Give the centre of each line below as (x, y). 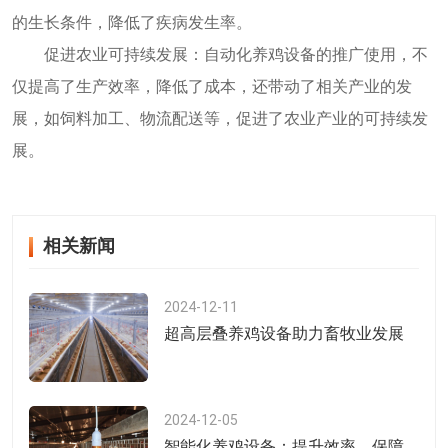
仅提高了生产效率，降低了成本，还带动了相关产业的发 (212, 86)
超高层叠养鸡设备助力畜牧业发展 (284, 333)
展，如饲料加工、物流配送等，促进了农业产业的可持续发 (220, 118)
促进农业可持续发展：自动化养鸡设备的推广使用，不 (236, 54)
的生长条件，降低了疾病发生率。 (132, 22)
